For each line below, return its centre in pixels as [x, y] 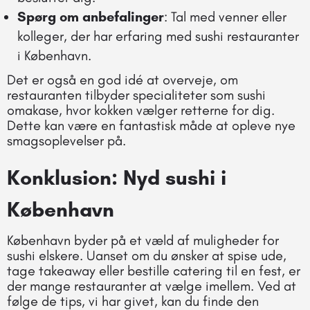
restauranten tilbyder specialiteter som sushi [136, 94]
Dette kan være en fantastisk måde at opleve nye [151, 125]
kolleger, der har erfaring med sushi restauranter [158, 36]
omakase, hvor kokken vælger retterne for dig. [141, 110]
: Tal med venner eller [225, 16]
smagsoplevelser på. [66, 140]
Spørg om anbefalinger [91, 16]
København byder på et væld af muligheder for [143, 240]
